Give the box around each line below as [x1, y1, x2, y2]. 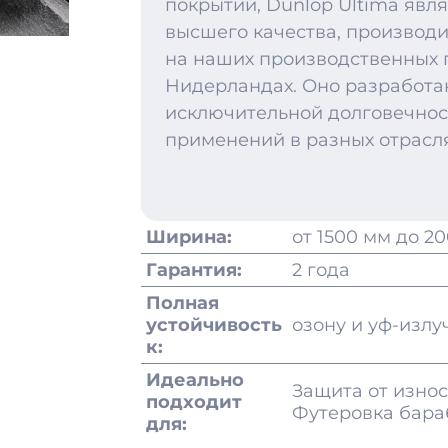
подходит [146, 391, 242, 413]
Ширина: [146, 226, 232, 248]
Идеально [146, 369, 244, 391]
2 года [292, 259, 350, 281]
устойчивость [146, 314, 282, 336]
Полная [146, 292, 219, 314]
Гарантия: [146, 259, 242, 281]
